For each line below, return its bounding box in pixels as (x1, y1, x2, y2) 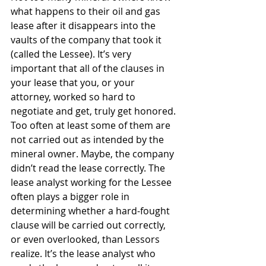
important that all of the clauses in (11, 62, 167, 75)
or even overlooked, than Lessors (11, 233, 162, 246)
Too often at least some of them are (11, 119, 173, 132)
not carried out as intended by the (11, 133, 166, 146)
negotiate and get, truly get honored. (11, 104, 178, 118)
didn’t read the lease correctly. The (11, 161, 167, 175)
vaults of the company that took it (11, 33, 164, 46)
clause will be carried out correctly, (11, 218, 168, 232)
